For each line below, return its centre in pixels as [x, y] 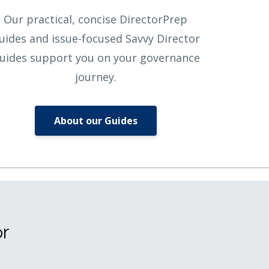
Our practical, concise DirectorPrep [96, 20]
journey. [95, 77]
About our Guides [95, 121]
